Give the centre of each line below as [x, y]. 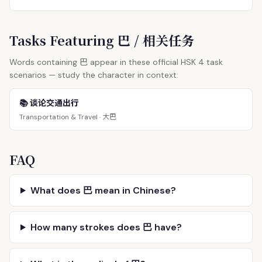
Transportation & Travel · [61, 117]
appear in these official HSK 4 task [155, 62]
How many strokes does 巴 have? [106, 227]
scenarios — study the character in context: [94, 75]
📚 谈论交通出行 [49, 102]
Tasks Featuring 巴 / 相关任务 [102, 40]
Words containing [44, 62]
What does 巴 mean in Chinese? [103, 190]
